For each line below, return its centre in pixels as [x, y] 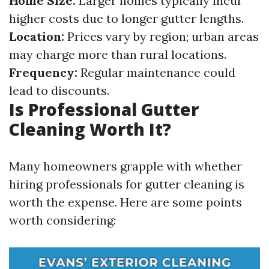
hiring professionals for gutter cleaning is [127, 184]
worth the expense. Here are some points [125, 202]
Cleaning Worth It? [90, 129]
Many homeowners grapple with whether [125, 166]
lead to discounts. [59, 90]
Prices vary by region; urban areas [162, 36]
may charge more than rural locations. [118, 54]
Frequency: [43, 72]
